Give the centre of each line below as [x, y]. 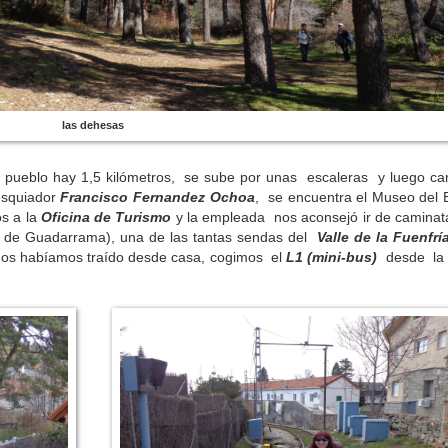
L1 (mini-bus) [332, 257]
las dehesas [94, 124]
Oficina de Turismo [106, 217]
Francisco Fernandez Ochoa [157, 197]
